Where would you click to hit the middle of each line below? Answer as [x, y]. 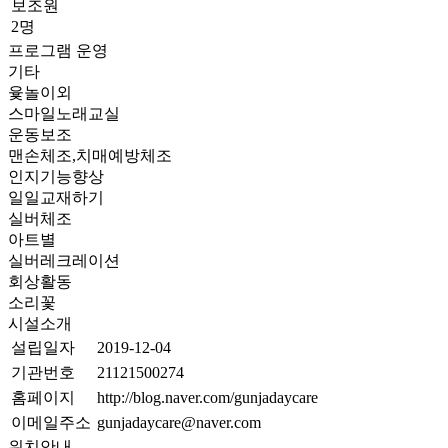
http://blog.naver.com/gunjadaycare [207, 397]
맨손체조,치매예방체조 [90, 155]
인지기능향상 [56, 176]
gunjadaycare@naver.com [179, 422]
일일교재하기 [56, 197]
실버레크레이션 [64, 260]
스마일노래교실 [64, 113]
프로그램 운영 [58, 50]
